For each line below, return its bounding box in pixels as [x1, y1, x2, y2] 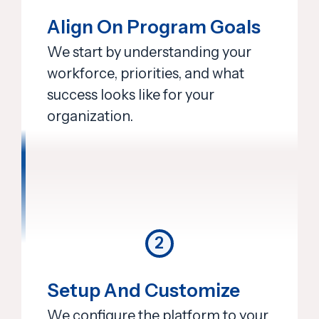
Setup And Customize [47, 279, 240, 303]
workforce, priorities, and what [47, 64, 244, 82]
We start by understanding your [47, 43, 251, 61]
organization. [47, 107, 133, 125]
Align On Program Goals [47, 15, 261, 38]
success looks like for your [47, 85, 214, 103]
